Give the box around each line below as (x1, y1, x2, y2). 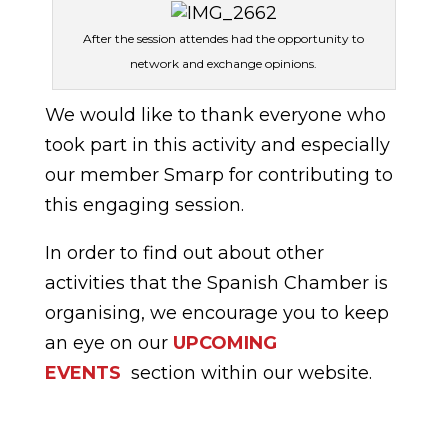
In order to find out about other (44, 242, 324, 264)
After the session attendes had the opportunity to (83, 31, 365, 46)
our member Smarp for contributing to (44, 164, 393, 186)
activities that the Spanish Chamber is (44, 272, 388, 294)
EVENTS (44, 362, 121, 384)
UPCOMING (172, 332, 277, 354)
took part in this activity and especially (44, 134, 390, 156)
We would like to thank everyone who (44, 104, 386, 126)
